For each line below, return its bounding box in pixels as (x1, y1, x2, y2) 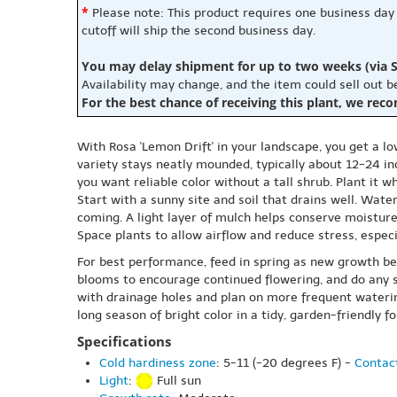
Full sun (153, 373, 201, 388)
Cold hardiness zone (99, 355, 216, 370)
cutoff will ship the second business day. (82, 23, 315, 38)
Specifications (77, 332, 171, 351)
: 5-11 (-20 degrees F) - (216, 355, 354, 370)
